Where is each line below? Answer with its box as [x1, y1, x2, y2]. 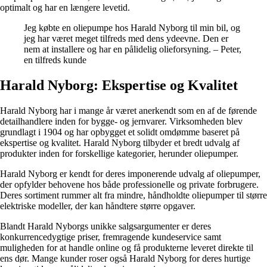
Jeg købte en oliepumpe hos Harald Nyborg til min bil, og [24, 23, 240, 33]
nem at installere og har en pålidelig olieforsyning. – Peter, [24, 44, 241, 54]
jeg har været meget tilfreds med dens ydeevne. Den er [24, 33, 228, 44]
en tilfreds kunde [24, 55, 86, 65]
